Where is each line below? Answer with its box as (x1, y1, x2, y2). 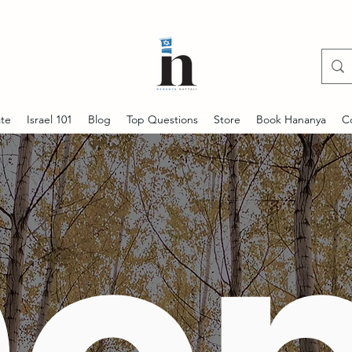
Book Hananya (256, 112, 326, 126)
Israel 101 (27, 112, 72, 126)
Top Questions (126, 112, 198, 126)
